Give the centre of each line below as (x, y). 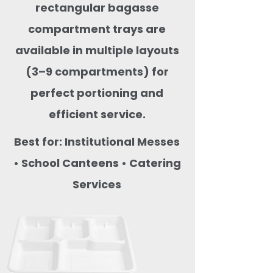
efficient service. (97, 114)
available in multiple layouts (97, 50)
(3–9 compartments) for (97, 71)
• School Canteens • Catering (97, 163)
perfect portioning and (97, 93)
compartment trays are (97, 29)
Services (97, 184)
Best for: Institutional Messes (97, 141)
